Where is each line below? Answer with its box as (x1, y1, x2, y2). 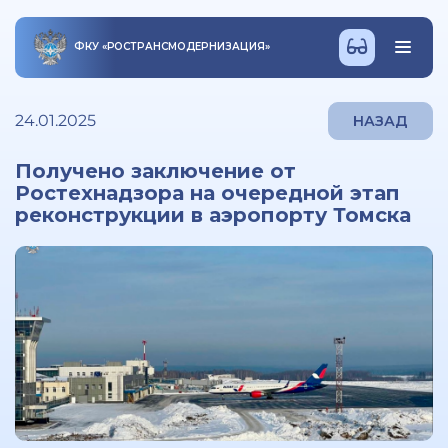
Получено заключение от (15, 159, 296, 183)
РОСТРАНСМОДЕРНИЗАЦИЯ (106, 40, 265, 53)
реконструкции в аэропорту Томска (15, 203, 411, 227)
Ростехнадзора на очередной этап (15, 181, 400, 205)
